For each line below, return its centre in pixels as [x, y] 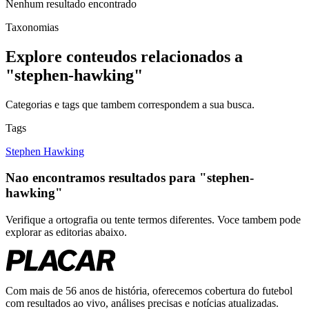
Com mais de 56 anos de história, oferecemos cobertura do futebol [149, 291]
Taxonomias [32, 27]
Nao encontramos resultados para [102, 178]
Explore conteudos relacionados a [124, 56]
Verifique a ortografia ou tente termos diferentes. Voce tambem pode [153, 220]
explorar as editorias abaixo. [66, 232]
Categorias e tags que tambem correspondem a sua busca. [130, 104]
